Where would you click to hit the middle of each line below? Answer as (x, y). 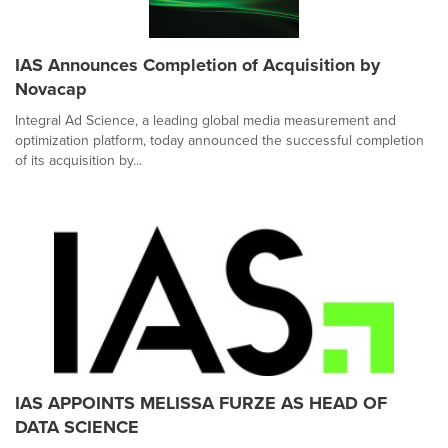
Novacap (51, 88)
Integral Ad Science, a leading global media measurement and (205, 120)
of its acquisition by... (78, 160)
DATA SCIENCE (77, 426)
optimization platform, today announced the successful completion (219, 140)
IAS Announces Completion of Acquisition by (197, 64)
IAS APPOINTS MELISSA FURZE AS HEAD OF (201, 402)
